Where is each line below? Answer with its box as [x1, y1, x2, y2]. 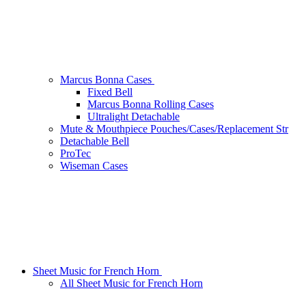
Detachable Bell [60, 135, 129, 148]
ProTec [60, 148, 91, 160]
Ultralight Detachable [87, 111, 180, 123]
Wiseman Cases [60, 160, 128, 172]
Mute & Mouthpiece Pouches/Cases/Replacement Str [60, 123, 288, 135]
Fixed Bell [87, 86, 133, 98]
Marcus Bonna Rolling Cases [87, 98, 214, 111]
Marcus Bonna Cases [60, 74, 154, 86]
